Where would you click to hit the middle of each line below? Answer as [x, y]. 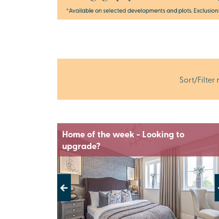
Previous [72, 192]
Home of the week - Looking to [123, 134]
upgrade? [81, 146]
